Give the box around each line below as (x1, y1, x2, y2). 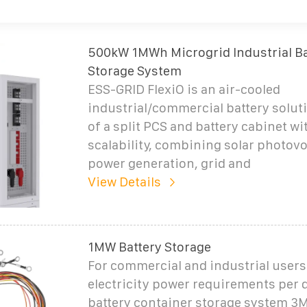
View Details (87, 174, 161, 189)
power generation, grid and (87, 156, 251, 171)
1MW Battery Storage (87, 239, 211, 254)
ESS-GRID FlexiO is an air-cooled (87, 82, 280, 97)
